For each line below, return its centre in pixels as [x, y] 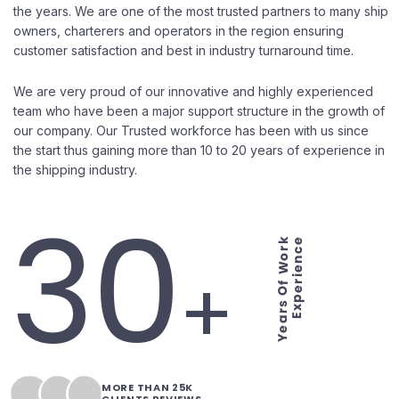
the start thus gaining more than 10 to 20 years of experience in [199, 150]
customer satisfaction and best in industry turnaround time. [183, 50]
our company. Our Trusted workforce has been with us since [191, 130]
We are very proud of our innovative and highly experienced [193, 91]
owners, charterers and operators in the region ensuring [179, 31]
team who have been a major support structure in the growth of [199, 111]
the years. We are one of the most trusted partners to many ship [201, 11]
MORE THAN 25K [148, 387]
